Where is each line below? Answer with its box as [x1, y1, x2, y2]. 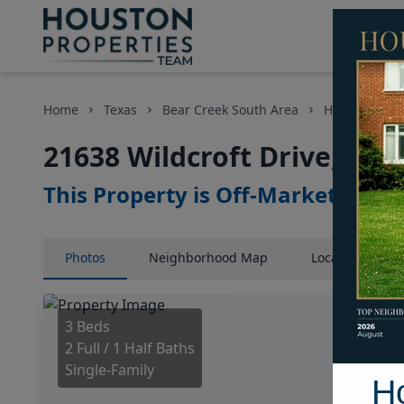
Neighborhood [149, 249, 237, 266]
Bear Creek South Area [162, 101, 298, 118]
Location [311, 249, 362, 266]
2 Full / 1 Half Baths [65, 338, 195, 358]
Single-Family [65, 360, 154, 380]
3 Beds [65, 317, 110, 336]
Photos [65, 249, 106, 266]
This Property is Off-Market [43, 179, 336, 209]
